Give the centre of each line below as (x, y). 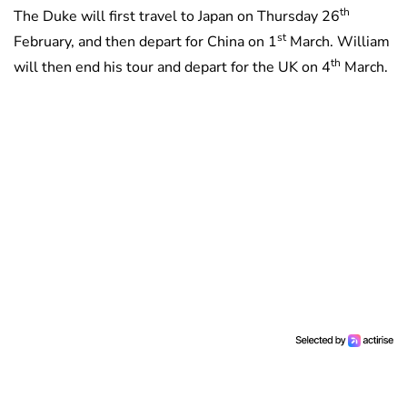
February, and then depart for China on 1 (145, 42)
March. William (338, 42)
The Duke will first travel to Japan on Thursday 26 (177, 17)
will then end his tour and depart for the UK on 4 (172, 68)
